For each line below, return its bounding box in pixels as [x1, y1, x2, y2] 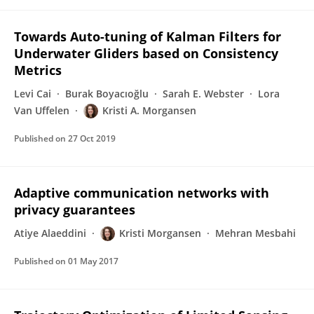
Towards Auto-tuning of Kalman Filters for [14, 28, 281, 45]
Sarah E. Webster [163, 87, 244, 100]
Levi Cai [14, 87, 51, 100]
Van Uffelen [14, 104, 69, 117]
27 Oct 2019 [68, 132, 116, 144]
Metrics [14, 62, 62, 78]
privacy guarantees [14, 201, 135, 218]
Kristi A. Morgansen [102, 104, 196, 117]
